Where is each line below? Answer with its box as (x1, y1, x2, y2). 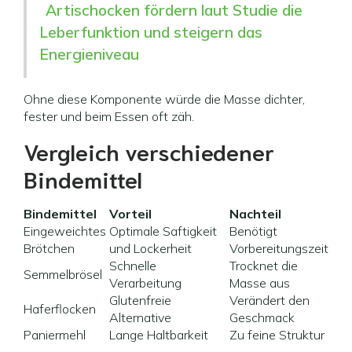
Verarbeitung (109, 275, 181, 291)
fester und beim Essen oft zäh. (24, 108, 194, 124)
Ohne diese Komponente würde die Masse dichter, (24, 91, 305, 107)
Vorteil (109, 206, 152, 222)
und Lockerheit (109, 240, 192, 256)
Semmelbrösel (24, 266, 102, 282)
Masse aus (229, 275, 290, 291)
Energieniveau (39, 45, 139, 64)
